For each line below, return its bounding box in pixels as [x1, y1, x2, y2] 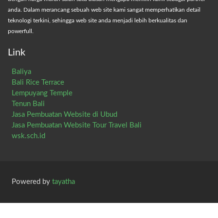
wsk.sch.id [12, 132, 45, 140]
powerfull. [8, 28, 34, 34]
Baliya [12, 68, 31, 75]
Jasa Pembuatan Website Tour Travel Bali [12, 121, 142, 129]
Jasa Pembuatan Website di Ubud [12, 110, 117, 118]
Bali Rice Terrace [12, 78, 64, 86]
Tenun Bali [12, 100, 45, 108]
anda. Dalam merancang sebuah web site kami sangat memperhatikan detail [8, 6, 200, 13]
